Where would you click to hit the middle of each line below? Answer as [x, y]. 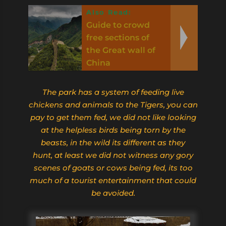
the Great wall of [121, 50]
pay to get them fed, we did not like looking [113, 117]
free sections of [118, 37]
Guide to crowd [118, 25]
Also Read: [109, 12]
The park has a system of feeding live [113, 92]
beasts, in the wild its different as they [113, 142]
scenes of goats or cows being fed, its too [113, 167]
